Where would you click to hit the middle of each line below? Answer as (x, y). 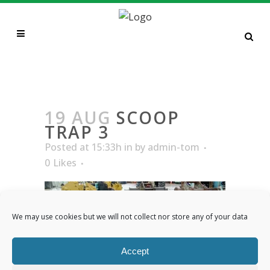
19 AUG (78, 118)
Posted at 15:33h (83, 147)
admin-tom (174, 147)
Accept (135, 251)
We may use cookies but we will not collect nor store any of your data (130, 217)
